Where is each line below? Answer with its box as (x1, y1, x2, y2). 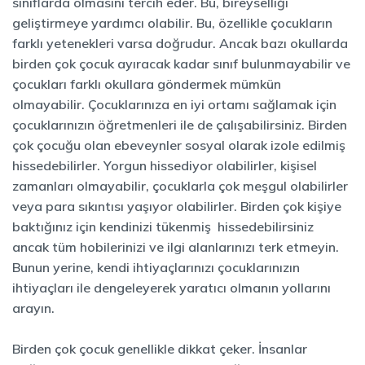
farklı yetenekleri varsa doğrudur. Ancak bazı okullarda (12, 35, 348, 51)
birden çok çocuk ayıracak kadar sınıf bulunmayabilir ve (12, 55, 350, 72)
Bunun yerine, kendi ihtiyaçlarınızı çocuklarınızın (12, 259, 300, 275)
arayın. (12, 300, 55, 316)
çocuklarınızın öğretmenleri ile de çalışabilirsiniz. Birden (12, 117, 347, 133)
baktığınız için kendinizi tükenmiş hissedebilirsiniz (12, 218, 314, 235)
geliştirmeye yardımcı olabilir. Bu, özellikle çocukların (12, 15, 332, 31)
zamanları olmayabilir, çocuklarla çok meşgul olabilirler (12, 178, 348, 194)
